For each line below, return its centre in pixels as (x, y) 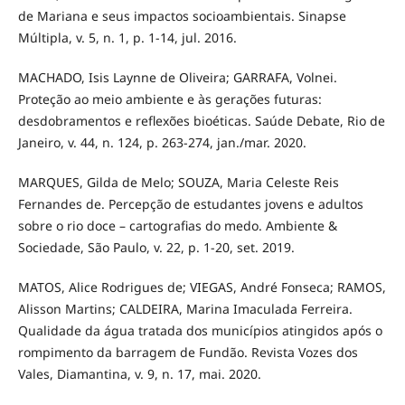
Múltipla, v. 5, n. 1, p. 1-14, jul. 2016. (127, 38)
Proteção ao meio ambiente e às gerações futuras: (170, 99)
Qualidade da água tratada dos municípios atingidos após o (200, 331)
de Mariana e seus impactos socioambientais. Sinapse (182, 16)
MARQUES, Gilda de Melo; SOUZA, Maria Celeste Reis (178, 183)
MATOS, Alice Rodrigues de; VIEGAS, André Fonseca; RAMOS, (202, 287)
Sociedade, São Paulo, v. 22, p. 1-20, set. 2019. (156, 248)
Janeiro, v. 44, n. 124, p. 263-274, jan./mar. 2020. (162, 143)
